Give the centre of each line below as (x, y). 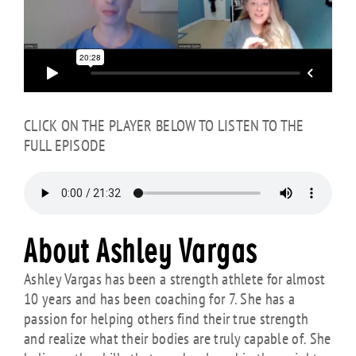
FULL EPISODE (65, 146)
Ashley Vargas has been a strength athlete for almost (175, 279)
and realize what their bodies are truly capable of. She (178, 339)
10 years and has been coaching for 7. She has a (160, 299)
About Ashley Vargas (141, 253)
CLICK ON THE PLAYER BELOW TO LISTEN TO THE (164, 126)
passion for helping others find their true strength (166, 319)
